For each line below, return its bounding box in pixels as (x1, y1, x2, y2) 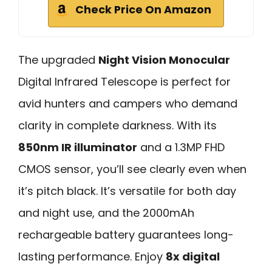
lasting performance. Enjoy (18, 249, 166, 265)
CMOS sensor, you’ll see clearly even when (18, 161, 246, 177)
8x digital (166, 249, 220, 265)
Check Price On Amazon (75, 2, 211, 18)
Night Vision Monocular (98, 52, 230, 68)
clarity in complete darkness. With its (18, 118, 217, 134)
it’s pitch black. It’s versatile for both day (18, 183, 236, 199)
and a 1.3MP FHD (137, 140, 225, 155)
